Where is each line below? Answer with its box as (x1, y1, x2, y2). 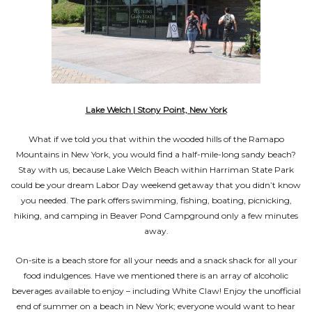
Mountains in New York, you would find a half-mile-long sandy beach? (16, 149, 296, 159)
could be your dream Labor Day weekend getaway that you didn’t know (11, 180, 301, 190)
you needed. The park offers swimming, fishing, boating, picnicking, (20, 195, 292, 205)
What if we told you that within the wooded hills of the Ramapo (28, 134, 284, 144)
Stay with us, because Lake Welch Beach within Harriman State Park (18, 164, 294, 175)
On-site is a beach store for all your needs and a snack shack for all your (15, 255, 297, 265)
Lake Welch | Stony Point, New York (85, 104, 227, 115)
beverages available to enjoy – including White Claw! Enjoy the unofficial (11, 286, 301, 296)
